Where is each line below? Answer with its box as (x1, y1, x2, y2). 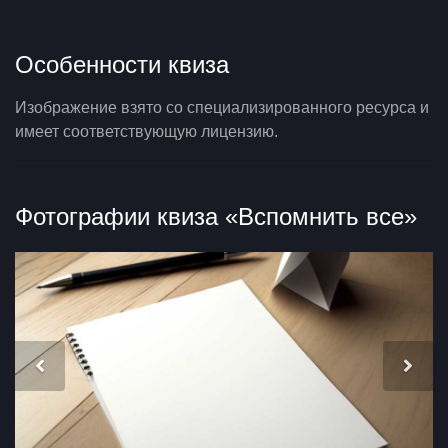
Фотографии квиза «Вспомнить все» (15, 203, 417, 231)
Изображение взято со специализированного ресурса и (15, 99, 429, 117)
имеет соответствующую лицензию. (15, 123, 278, 141)
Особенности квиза (15, 51, 229, 79)
